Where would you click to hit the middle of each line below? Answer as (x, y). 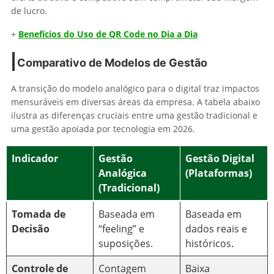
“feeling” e (121, 228)
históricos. (209, 243)
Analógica (123, 173)
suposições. (126, 243)
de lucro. (29, 10)
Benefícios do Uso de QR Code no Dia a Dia (108, 34)
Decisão (31, 228)
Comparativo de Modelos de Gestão (112, 62)
